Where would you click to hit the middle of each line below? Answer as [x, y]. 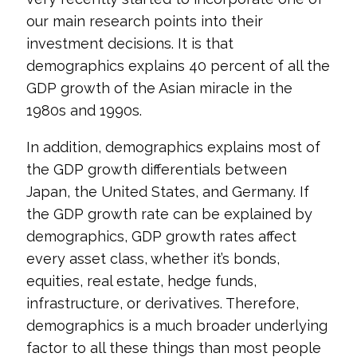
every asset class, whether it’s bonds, [153, 259]
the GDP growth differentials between [156, 169]
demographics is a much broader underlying [177, 326]
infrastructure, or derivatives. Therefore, [162, 303]
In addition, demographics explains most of [173, 147]
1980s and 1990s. [84, 110]
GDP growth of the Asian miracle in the [159, 88]
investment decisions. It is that [129, 43]
